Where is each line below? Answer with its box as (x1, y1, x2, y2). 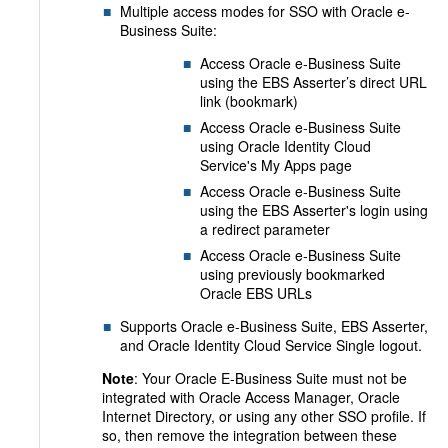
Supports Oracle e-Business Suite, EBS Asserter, (120, 316, 428, 336)
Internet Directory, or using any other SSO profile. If (102, 406, 426, 426)
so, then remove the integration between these (102, 425, 397, 445)
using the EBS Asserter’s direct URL (200, 72, 427, 92)
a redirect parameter (200, 219, 330, 239)
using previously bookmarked (200, 264, 385, 284)
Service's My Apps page (200, 155, 352, 175)
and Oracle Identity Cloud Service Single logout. (120, 335, 422, 355)
